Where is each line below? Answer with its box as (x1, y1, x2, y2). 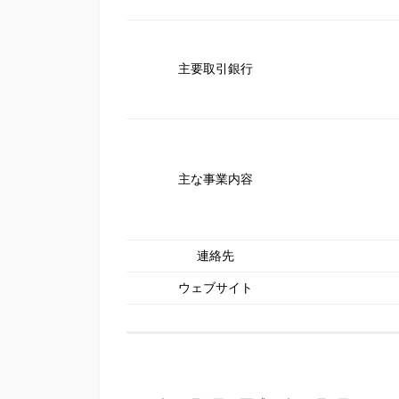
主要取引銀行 (177, 61, 253, 77)
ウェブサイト (177, 281, 253, 296)
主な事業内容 (177, 172, 253, 187)
